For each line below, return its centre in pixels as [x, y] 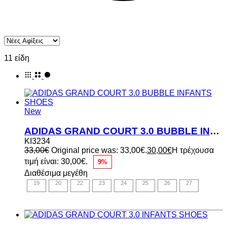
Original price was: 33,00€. [99, 150]
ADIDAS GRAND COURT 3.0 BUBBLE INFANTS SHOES [215, 131]
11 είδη [17, 58]
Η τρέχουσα [193, 150]
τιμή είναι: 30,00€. [56, 161]
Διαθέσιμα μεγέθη [56, 173]
